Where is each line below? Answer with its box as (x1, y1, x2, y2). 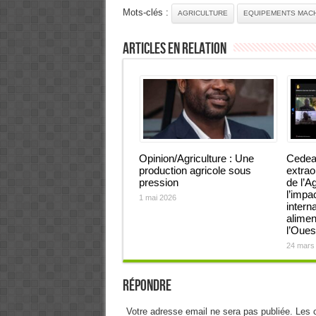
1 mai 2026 (138, 193, 176, 202)
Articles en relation (122, 39, 226, 59)
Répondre (122, 276, 171, 296)
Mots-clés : (122, 7, 171, 18)
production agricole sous (138, 164, 251, 176)
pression (138, 176, 178, 188)
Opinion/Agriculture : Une (138, 152, 254, 164)
